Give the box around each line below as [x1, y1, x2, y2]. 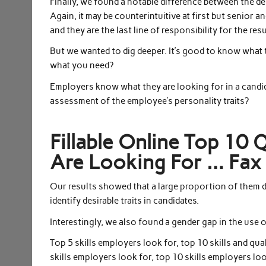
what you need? [50, 60, 114, 71]
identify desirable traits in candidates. [50, 195, 199, 207]
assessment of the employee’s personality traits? [50, 95, 249, 106]
